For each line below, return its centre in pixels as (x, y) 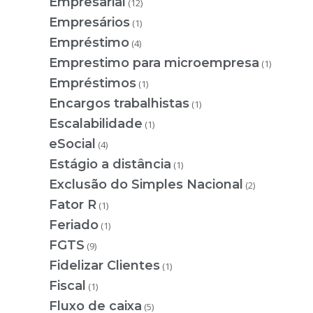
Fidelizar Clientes (104, 265)
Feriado (74, 225)
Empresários (89, 22)
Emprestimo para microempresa (154, 63)
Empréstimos (93, 83)
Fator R (73, 204)
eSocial (72, 144)
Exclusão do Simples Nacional (146, 184)
